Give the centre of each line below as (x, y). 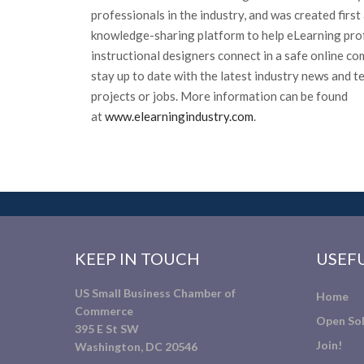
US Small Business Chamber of (155, 293)
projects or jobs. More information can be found (219, 96)
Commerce (104, 311)
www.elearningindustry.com (179, 116)
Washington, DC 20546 (136, 347)
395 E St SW (107, 329)
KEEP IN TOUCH (137, 258)
